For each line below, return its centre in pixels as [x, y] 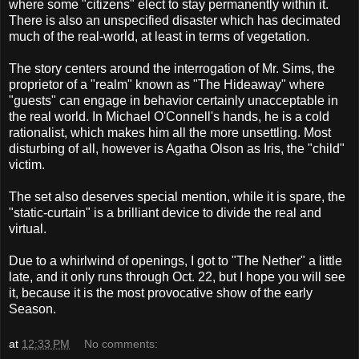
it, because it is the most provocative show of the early [161, 292]
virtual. [28, 228]
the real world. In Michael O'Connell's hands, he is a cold [169, 116]
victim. [27, 164]
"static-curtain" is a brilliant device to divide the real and [165, 212]
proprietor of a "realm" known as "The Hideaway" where [167, 84]
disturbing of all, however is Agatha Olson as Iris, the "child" [177, 148]
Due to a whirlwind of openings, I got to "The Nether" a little [175, 260]
